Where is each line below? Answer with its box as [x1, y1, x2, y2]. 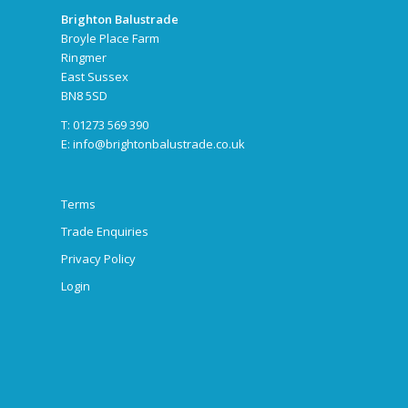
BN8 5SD [61, 87, 107, 105]
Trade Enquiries [61, 223, 148, 240]
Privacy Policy [61, 250, 136, 268]
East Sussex [61, 68, 128, 86]
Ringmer [61, 49, 107, 66]
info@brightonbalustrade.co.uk [73, 136, 245, 153]
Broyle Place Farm [61, 30, 159, 47]
